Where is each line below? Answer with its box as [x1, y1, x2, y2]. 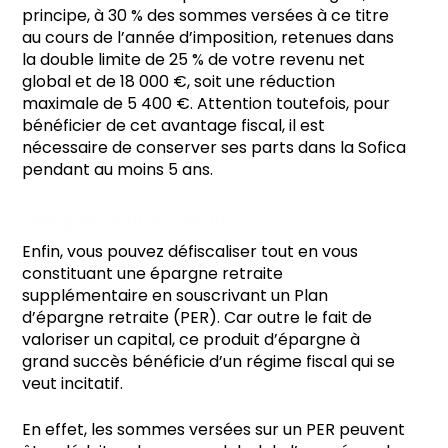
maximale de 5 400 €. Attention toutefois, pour [22, 91, 390, 115]
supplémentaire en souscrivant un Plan [22, 283, 328, 307]
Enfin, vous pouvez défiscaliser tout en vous [22, 239, 358, 263]
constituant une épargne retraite [22, 261, 283, 285]
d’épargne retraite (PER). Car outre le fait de [22, 305, 372, 329]
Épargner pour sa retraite [22, 208, 238, 232]
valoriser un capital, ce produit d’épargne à [22, 327, 360, 351]
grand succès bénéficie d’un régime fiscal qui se [22, 349, 395, 373]
